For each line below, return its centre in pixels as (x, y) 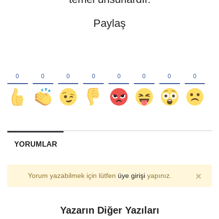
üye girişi (131, 176)
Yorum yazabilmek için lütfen (73, 176)
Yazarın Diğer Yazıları (109, 210)
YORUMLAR (35, 144)
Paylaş (109, 23)
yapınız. (158, 176)
